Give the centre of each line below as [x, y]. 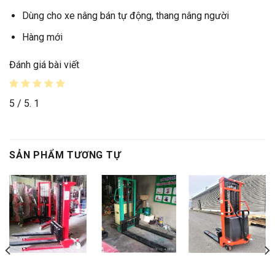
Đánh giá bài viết [44, 65]
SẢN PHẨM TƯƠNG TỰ [65, 155]
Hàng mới [42, 37]
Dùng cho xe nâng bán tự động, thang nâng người [125, 15]
